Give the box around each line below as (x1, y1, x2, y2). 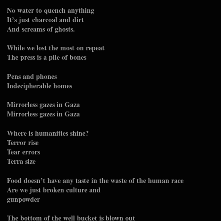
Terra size (7, 155, 36, 166)
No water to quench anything (7, 4, 94, 15)
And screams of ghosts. (7, 23, 75, 34)
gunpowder (7, 193, 40, 204)
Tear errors (7, 146, 40, 157)
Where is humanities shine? (7, 127, 89, 138)
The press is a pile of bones (7, 52, 86, 63)
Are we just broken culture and (7, 184, 101, 195)
